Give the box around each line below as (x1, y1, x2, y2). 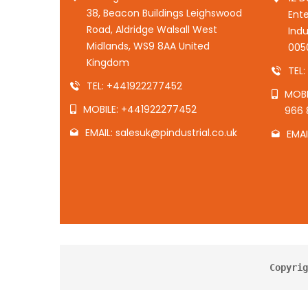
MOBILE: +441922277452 (83, 102, 197, 116)
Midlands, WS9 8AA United (87, 39, 210, 53)
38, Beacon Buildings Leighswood (87, 6, 242, 20)
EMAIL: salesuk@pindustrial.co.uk (85, 126, 237, 140)
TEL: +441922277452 (87, 79, 182, 93)
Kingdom (87, 56, 129, 69)
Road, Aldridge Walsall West (87, 23, 217, 36)
